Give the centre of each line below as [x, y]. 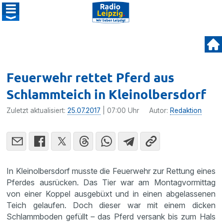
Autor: [160, 111]
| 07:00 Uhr [120, 111]
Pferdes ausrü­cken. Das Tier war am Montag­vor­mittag [111, 182]
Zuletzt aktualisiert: [37, 111]
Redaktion [186, 111]
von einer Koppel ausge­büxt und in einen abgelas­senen [111, 194]
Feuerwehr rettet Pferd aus [91, 77]
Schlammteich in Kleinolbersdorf [107, 94]
